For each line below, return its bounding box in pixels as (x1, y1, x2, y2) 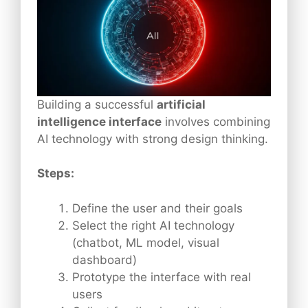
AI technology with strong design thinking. (37, 131, 268, 146)
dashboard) (72, 252, 137, 267)
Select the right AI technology (72, 218, 234, 232)
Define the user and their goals (72, 201, 243, 215)
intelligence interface (37, 114, 162, 129)
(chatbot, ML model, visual (72, 235, 219, 250)
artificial (157, 97, 206, 111)
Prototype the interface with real (72, 269, 251, 284)
